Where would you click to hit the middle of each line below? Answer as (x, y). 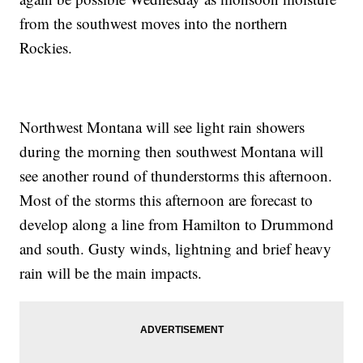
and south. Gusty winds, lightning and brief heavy (176, 249)
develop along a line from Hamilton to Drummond (177, 224)
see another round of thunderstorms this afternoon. (176, 176)
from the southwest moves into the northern (154, 23)
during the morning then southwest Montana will (172, 152)
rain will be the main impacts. (111, 273)
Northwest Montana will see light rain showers (162, 127)
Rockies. (46, 48)
